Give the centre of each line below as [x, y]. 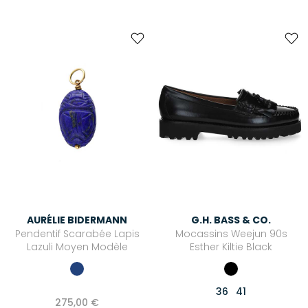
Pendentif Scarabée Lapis [77, 233]
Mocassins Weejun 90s [231, 233]
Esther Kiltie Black [231, 246]
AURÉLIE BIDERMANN [77, 220]
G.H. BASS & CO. [231, 220]
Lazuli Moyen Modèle [77, 246]
